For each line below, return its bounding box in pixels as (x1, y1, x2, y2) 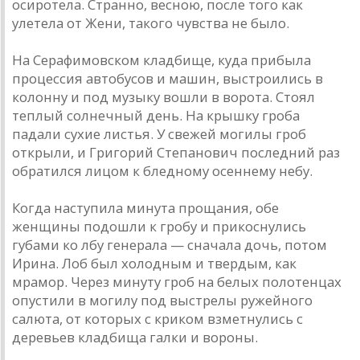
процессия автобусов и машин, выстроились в (12, 69, 323, 88)
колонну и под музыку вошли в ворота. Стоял (12, 88, 315, 107)
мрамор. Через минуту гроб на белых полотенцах (12, 272, 342, 292)
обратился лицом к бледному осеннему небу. (12, 162, 313, 181)
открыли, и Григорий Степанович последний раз (12, 143, 340, 162)
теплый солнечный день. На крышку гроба (12, 106, 300, 125)
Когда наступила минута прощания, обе (12, 198, 279, 218)
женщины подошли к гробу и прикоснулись (12, 217, 306, 236)
